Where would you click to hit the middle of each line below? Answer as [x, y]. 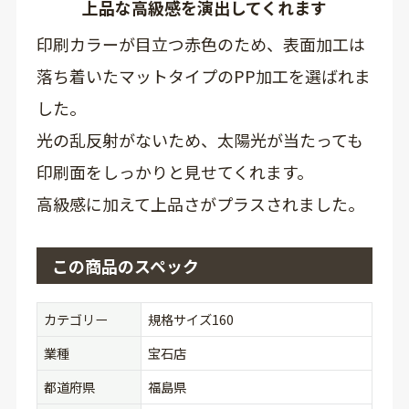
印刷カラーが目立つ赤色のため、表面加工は [200, 43]
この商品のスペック [125, 265]
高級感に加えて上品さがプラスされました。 [200, 203]
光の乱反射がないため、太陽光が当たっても [199, 139]
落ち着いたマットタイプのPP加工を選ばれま [203, 75]
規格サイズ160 [190, 319]
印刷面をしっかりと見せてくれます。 [174, 171]
